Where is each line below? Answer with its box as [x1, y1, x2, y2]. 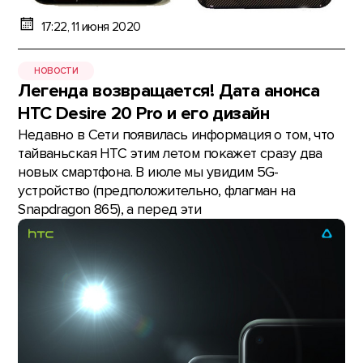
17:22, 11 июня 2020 [41, 19, 141, 35]
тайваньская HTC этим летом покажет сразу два [18, 145, 322, 163]
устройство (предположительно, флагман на [18, 182, 296, 200]
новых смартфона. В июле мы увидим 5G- [18, 164, 279, 181]
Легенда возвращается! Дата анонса [18, 80, 320, 103]
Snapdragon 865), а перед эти [18, 201, 202, 219]
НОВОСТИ [34, 65, 79, 76]
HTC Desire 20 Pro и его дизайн [18, 103, 269, 126]
